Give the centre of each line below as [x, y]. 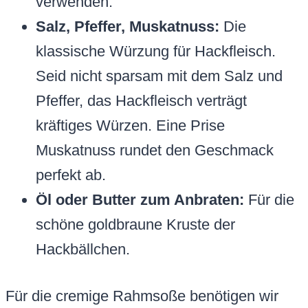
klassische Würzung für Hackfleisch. [156, 52]
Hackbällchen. [83, 250]
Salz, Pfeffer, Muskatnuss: [128, 27]
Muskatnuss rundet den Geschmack [155, 151]
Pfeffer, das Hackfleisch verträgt [141, 101]
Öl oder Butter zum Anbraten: [140, 200]
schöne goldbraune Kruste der [135, 225]
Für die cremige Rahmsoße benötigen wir [142, 296]
